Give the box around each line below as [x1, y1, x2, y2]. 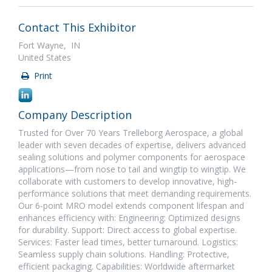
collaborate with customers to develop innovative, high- [18, 175, 237, 187]
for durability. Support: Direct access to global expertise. [18, 224, 237, 236]
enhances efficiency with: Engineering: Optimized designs [18, 212, 240, 223]
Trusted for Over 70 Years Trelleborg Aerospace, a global [18, 127, 243, 138]
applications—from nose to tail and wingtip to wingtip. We [18, 163, 246, 175]
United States [18, 52, 71, 63]
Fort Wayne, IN [18, 39, 80, 51]
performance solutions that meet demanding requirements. [18, 188, 251, 199]
